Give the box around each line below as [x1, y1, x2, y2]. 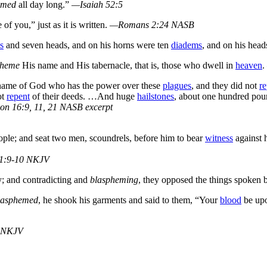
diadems [171, 39, 202, 50]
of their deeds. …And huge [30, 91, 137, 101]
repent [7, 91, 30, 101]
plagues [163, 80, 191, 91]
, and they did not [191, 80, 259, 91]
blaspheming [90, 174, 138, 185]
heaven [235, 60, 262, 70]
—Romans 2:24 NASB [110, 19, 194, 30]
